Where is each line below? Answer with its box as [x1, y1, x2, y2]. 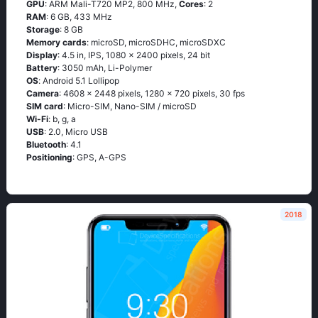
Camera [26, 88, 59, 99]
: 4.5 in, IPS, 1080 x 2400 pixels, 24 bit [57, 50, 210, 60]
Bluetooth [26, 139, 66, 150]
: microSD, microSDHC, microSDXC [87, 37, 226, 48]
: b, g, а [48, 114, 76, 124]
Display [26, 50, 57, 60]
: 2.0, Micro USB [44, 126, 108, 137]
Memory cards [26, 37, 87, 48]
